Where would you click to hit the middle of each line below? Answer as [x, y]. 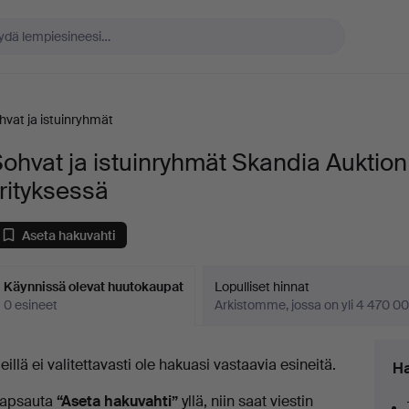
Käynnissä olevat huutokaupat [94, 287]
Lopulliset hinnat [262, 287]
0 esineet [31, 305]
